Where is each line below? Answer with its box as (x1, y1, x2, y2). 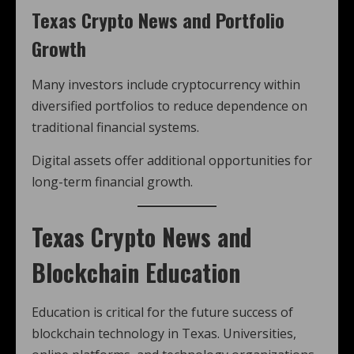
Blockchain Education (32, 254, 240, 290)
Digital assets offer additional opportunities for (32, 152, 312, 169)
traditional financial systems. (32, 119, 199, 136)
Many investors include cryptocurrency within (32, 76, 300, 93)
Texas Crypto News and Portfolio (32, 6, 284, 34)
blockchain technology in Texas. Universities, (32, 325, 296, 342)
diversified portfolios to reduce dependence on (32, 97, 307, 115)
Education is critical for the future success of (32, 303, 293, 321)
